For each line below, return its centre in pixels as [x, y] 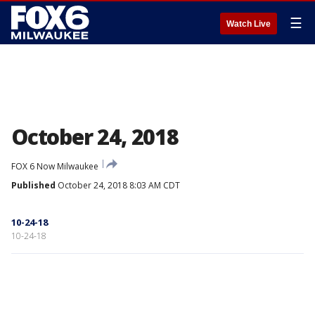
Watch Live [249, 24]
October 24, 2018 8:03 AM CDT [118, 185]
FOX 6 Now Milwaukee [55, 166]
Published [33, 185]
